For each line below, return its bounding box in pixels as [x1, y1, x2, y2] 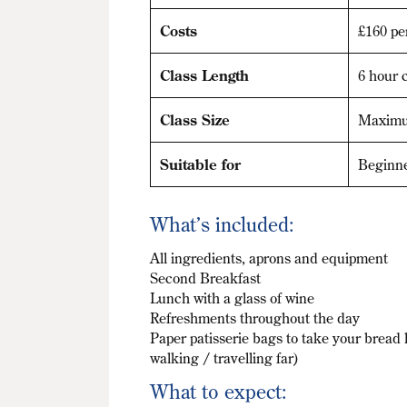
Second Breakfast [150, 269, 262, 288]
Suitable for [159, 155, 241, 174]
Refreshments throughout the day [150, 309, 361, 328]
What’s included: [150, 211, 295, 238]
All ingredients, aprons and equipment [150, 249, 389, 268]
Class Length [159, 66, 249, 85]
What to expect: [150, 378, 288, 405]
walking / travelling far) [150, 349, 300, 368]
